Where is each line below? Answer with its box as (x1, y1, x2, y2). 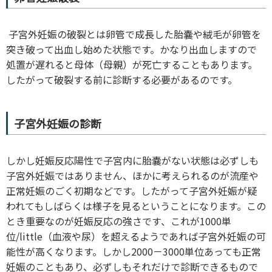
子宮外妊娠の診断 (14, 115, 101, 131)
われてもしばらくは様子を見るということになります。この (6, 198, 266, 213)
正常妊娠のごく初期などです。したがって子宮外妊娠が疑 (6, 183, 257, 198)
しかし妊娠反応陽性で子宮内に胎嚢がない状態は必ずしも (6, 152, 259, 168)
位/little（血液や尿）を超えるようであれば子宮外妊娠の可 (6, 228, 266, 243)
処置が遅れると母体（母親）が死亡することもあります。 (6, 56, 257, 72)
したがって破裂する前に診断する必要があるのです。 (6, 72, 237, 87)
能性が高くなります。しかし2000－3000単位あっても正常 (6, 243, 261, 259)
